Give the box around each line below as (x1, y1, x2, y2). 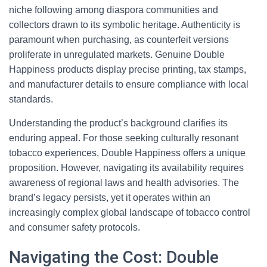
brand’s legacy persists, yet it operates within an (9, 193, 210, 203)
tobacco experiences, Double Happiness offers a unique (9, 148, 246, 158)
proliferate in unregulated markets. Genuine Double (9, 49, 225, 60)
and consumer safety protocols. (9, 222, 140, 232)
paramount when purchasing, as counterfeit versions (9, 35, 229, 45)
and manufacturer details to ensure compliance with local (9, 79, 249, 89)
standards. (9, 94, 53, 104)
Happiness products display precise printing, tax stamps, (9, 64, 246, 74)
